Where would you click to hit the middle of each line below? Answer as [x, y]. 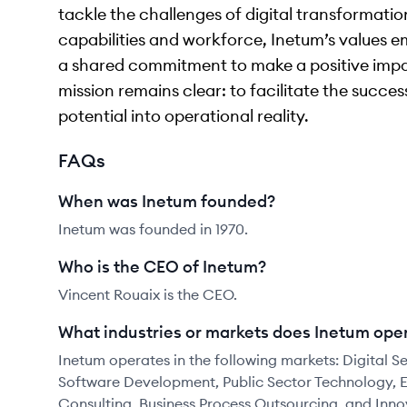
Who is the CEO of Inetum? [162, 267]
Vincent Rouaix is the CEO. [148, 294]
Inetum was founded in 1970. [153, 229]
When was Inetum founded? [167, 201]
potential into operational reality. [184, 116]
